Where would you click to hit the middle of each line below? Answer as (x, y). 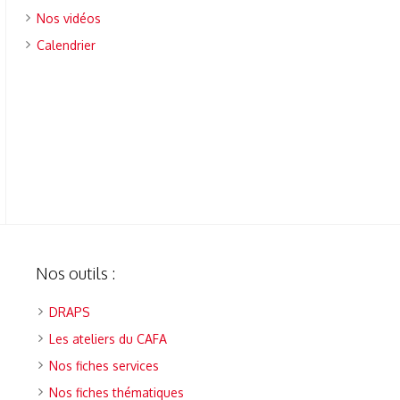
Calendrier (67, 45)
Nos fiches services (104, 366)
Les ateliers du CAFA (108, 339)
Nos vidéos (69, 18)
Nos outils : (75, 274)
